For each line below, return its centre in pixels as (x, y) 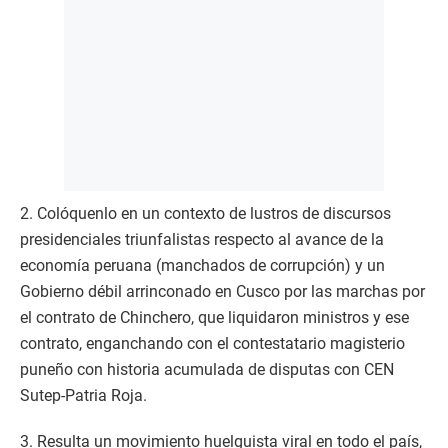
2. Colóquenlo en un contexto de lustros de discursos (205, 213)
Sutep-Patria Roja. (85, 395)
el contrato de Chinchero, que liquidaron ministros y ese (214, 317)
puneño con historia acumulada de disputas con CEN (207, 369)
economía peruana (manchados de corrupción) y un (202, 265)
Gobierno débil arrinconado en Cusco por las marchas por (222, 291)
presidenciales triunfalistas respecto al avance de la (202, 239)
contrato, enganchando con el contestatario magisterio (212, 343)
